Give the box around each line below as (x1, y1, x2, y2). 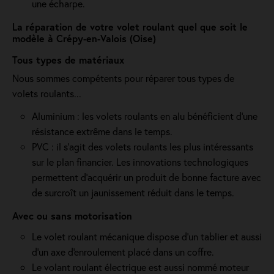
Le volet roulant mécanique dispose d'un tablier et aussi (32, 230, 262, 243)
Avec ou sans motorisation (12, 209, 132, 222)
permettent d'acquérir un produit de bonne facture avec (32, 171, 261, 183)
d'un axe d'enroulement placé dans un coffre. (32, 245, 214, 258)
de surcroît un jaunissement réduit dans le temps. (32, 186, 234, 199)
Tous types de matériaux (12, 53, 124, 66)
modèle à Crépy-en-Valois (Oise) (12, 32, 156, 45)
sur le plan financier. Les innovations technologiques (32, 155, 248, 168)
